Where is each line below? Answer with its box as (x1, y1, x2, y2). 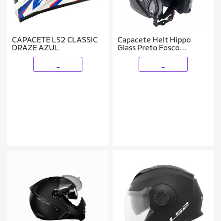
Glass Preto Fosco (117, 42, 180, 52)
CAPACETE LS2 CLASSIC (12, 35, 98, 44)
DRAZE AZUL (12, 42, 60, 52)
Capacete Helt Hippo (117, 35, 191, 44)
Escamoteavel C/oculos (117, 50, 199, 60)
